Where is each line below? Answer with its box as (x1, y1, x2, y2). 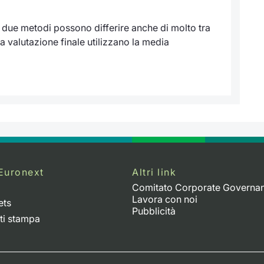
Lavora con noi (132, 193, 197, 206)
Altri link (132, 166, 176, 178)
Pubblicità (132, 205, 176, 217)
